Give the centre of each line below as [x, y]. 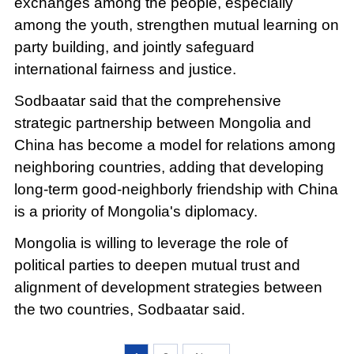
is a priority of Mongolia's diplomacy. [136, 212]
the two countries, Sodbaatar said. [131, 309]
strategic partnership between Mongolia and [162, 123]
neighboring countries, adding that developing [169, 168]
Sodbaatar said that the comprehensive [147, 101]
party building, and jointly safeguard [134, 47]
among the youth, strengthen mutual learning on [176, 25]
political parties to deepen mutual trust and [157, 265]
